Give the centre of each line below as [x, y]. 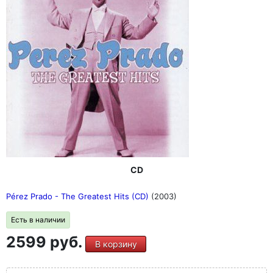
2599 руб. [46, 242]
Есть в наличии [38, 220]
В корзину [116, 244]
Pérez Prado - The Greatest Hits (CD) [79, 196]
